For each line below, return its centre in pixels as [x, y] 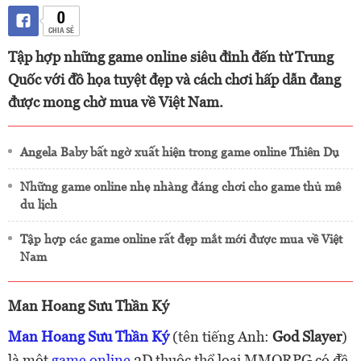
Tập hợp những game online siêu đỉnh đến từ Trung [171, 57]
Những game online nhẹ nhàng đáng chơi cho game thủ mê [180, 187]
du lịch [39, 204]
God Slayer [307, 336]
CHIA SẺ [61, 29]
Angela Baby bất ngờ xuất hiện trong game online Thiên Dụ [180, 152]
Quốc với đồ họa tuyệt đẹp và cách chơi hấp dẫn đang [174, 79]
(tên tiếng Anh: [221, 336]
